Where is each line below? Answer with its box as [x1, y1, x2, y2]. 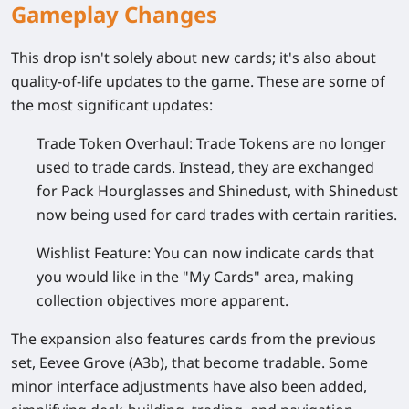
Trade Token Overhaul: [37, 132, 193, 153]
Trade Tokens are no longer [193, 132, 386, 153]
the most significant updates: [11, 94, 213, 115]
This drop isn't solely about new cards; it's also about [11, 47, 376, 68]
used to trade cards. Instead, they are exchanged [37, 156, 374, 177]
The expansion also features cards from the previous [11, 328, 376, 349]
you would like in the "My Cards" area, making [37, 266, 354, 287]
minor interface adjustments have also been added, [11, 375, 367, 396]
